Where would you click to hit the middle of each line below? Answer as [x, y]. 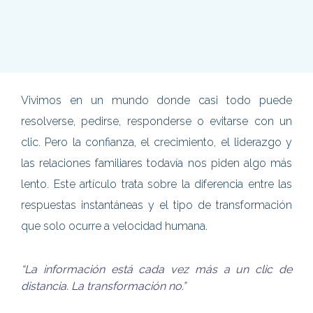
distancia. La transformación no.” [103, 286]
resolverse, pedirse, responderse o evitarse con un [156, 122]
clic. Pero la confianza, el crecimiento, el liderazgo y [156, 143]
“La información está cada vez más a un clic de [156, 270]
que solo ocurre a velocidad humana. [114, 226]
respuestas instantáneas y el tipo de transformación [156, 205]
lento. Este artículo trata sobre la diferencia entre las [156, 184]
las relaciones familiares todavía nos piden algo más [156, 163]
